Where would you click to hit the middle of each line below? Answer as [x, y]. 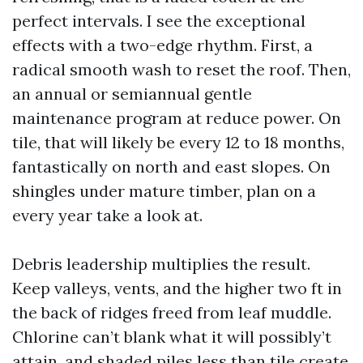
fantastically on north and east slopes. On [171, 167]
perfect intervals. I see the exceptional [159, 21]
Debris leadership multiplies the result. [161, 264]
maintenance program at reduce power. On [177, 118]
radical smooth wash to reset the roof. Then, [181, 69]
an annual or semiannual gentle [132, 94]
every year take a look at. [107, 215]
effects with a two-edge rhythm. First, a [162, 45]
